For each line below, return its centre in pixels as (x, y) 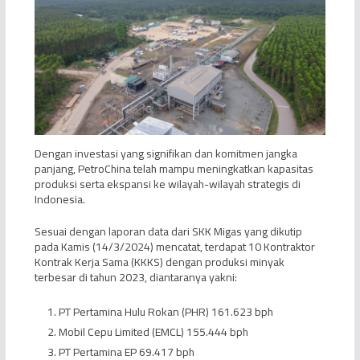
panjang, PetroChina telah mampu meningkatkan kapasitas (174, 169)
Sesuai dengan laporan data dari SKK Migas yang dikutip (168, 232)
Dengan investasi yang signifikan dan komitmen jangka (166, 154)
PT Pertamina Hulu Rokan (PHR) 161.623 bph (166, 312)
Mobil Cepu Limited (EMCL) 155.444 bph (153, 332)
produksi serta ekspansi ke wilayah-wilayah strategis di (167, 184)
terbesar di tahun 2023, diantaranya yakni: (135, 278)
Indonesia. (59, 200)
